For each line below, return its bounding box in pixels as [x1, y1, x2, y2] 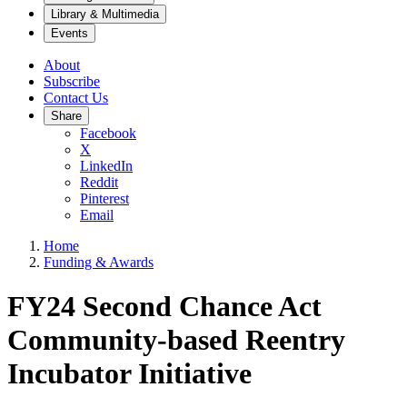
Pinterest [80, 191, 129, 206]
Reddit [80, 174, 118, 190]
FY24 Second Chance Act [7, 290, 322, 323]
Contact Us [44, 90, 108, 105]
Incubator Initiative [7, 357, 252, 391]
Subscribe [44, 74, 100, 89]
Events [51, 26, 88, 40]
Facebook [80, 125, 136, 141]
